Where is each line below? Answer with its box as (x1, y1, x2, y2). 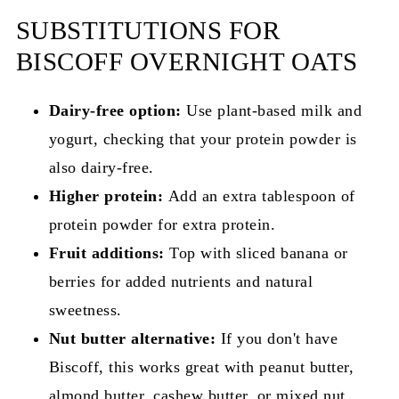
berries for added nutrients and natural (48, 272, 313, 290)
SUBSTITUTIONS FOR (15, 15, 281, 45)
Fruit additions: (48, 243, 165, 262)
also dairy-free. (48, 158, 154, 176)
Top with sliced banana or (164, 243, 348, 262)
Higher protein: (48, 186, 164, 205)
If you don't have (216, 329, 338, 347)
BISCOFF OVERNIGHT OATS (15, 46, 358, 76)
